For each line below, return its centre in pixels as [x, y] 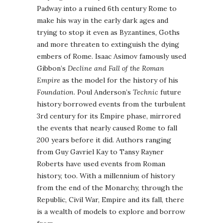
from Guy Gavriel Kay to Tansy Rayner [100, 152]
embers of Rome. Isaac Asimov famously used [111, 56]
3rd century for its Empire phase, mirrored [109, 116]
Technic [146, 92]
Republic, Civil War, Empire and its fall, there [111, 199]
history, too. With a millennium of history [106, 175]
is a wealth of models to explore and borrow [111, 211]
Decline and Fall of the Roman [116, 68]
